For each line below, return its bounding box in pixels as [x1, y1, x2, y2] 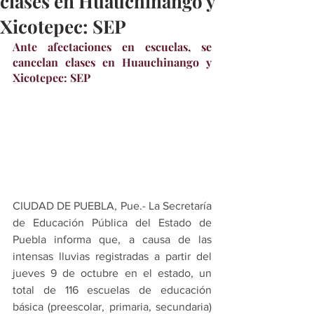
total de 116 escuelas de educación [13, 283, 212, 296]
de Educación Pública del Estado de [13, 216, 212, 228]
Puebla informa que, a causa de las [13, 233, 212, 245]
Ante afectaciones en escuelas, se [13, 39, 212, 54]
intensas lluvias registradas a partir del [13, 250, 212, 262]
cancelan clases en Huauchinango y [13, 54, 212, 69]
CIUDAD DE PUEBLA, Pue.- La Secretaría [13, 199, 212, 212]
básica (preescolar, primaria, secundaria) [13, 300, 212, 313]
